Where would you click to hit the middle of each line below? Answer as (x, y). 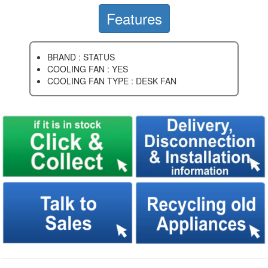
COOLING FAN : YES (88, 68)
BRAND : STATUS (81, 57)
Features (134, 18)
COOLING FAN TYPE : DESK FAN (112, 80)
